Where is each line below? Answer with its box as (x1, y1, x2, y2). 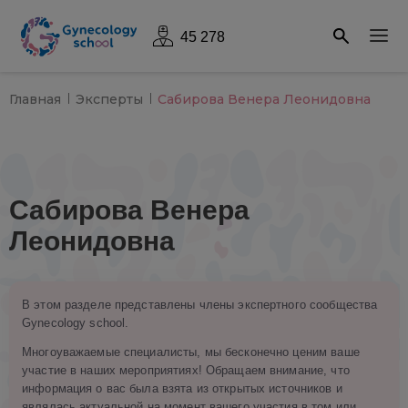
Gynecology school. (22, 316, 129, 330)
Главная (9, 91, 61, 107)
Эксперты (76, 91, 143, 107)
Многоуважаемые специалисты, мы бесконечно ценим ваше (22, 345, 360, 359)
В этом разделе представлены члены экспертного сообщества (22, 298, 378, 311)
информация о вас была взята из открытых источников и (22, 382, 342, 395)
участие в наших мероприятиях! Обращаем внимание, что (22, 363, 350, 377)
